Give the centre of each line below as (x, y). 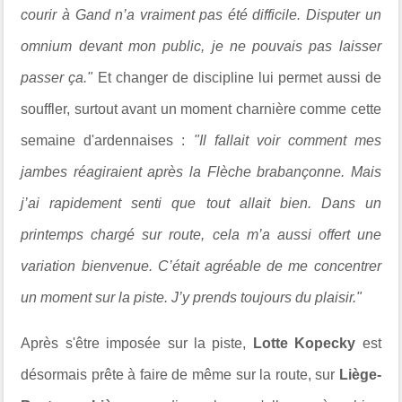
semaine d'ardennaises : (107, 140)
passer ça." (59, 77)
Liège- (360, 374)
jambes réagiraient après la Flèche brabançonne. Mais (201, 171)
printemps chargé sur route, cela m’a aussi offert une (201, 234)
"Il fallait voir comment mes (287, 140)
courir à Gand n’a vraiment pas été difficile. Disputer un (201, 14)
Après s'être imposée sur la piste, (137, 343)
